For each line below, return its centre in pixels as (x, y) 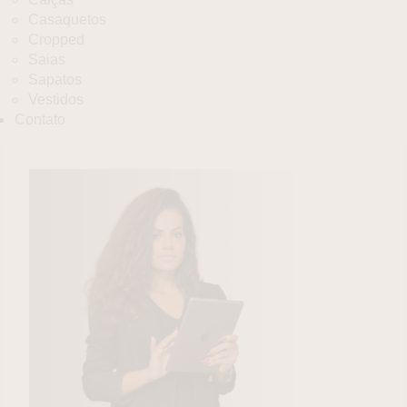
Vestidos (56, 100)
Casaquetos (67, 20)
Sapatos (55, 80)
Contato (40, 120)
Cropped (56, 40)
